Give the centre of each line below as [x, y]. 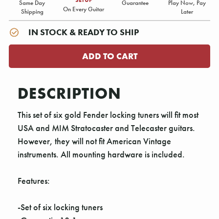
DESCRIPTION [69, 94]
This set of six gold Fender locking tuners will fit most [108, 115]
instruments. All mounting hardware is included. [101, 154]
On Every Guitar [84, 9]
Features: [34, 181]
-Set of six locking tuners [60, 207]
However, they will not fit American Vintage [94, 141]
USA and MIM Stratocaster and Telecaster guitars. [106, 128]
